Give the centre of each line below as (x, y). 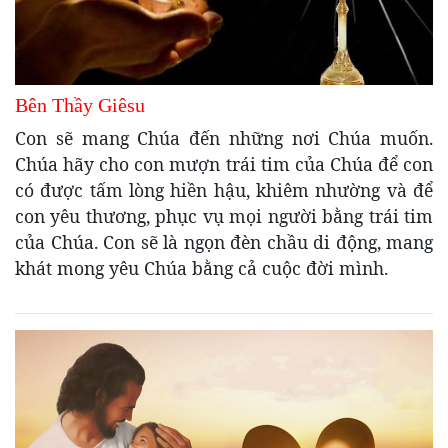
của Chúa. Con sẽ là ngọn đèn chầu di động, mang (224, 241)
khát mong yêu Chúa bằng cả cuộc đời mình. (201, 267)
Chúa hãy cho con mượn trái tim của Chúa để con (224, 163)
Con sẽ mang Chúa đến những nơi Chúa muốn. (224, 137)
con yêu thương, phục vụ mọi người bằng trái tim (224, 215)
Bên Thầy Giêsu (80, 104)
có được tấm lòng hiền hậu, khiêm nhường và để (224, 189)
